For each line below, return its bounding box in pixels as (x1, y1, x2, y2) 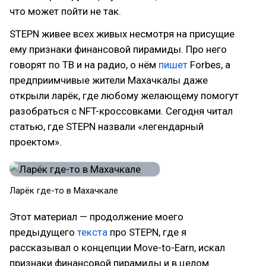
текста (77, 226, 107, 238)
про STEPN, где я (107, 226, 186, 238)
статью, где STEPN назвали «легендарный (9, 121, 204, 132)
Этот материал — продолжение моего (9, 211, 183, 223)
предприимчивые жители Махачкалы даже (9, 74, 208, 86)
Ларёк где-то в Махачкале (9, 185, 118, 196)
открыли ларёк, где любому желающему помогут (9, 90, 239, 102)
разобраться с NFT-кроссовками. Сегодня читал (9, 105, 233, 117)
